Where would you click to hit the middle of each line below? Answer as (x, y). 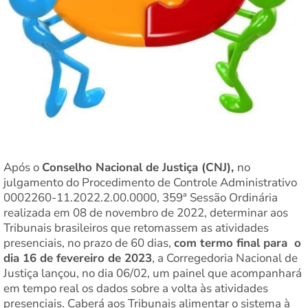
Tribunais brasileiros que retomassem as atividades (136, 228)
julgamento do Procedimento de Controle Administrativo (150, 182)
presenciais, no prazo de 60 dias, (89, 243)
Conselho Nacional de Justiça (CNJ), (140, 167)
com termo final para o (238, 243)
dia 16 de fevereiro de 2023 (78, 258)
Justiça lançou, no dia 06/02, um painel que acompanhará (153, 273)
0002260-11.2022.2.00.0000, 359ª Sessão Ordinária (141, 197)
